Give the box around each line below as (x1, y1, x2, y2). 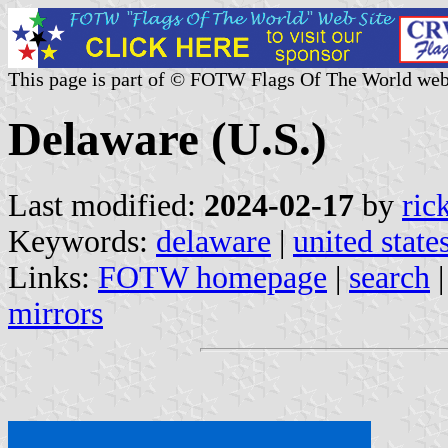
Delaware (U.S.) (8, 113, 327, 166)
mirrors (8, 295, 103, 331)
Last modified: (8, 187, 204, 223)
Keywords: (8, 223, 156, 259)
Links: (8, 259, 98, 295)
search (349, 259, 430, 295)
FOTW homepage (98, 259, 327, 295)
